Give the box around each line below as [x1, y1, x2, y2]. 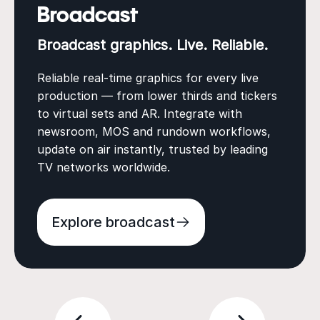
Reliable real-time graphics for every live [37, 71, 259, 86]
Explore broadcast [51, 214, 175, 231]
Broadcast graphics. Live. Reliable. [37, 36, 268, 54]
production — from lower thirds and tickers [37, 89, 277, 104]
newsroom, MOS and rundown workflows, [37, 124, 271, 139]
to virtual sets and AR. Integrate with [37, 106, 242, 121]
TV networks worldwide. [37, 160, 170, 175]
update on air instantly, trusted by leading [37, 142, 268, 157]
